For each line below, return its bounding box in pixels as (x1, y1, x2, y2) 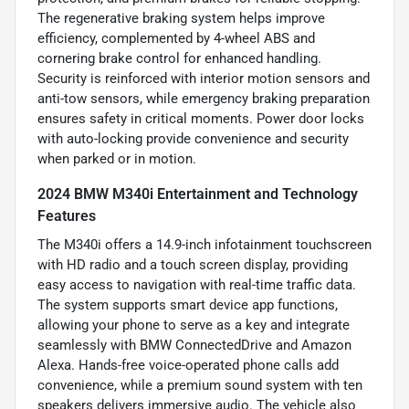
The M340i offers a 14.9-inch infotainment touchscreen (37, 236, 372, 254)
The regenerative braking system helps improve (37, 10, 325, 27)
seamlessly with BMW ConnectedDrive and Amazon (37, 337, 351, 354)
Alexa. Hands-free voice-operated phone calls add (37, 357, 339, 374)
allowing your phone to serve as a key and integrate (37, 317, 350, 334)
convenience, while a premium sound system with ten (37, 377, 362, 394)
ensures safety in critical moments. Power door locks (37, 110, 364, 128)
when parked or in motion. (37, 151, 196, 168)
